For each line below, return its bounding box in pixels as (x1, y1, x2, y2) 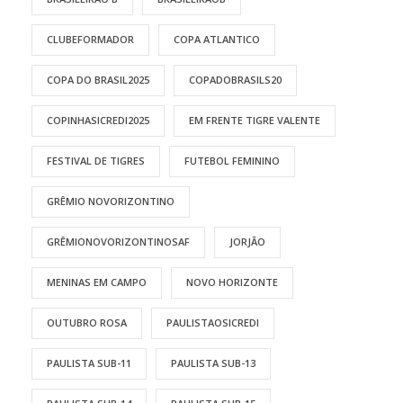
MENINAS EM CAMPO (47, 275, 147, 290)
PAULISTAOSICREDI (166, 316, 259, 330)
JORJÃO (229, 235, 265, 249)
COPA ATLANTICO (174, 32, 260, 47)
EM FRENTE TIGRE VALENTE (189, 113, 320, 128)
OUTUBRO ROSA (47, 316, 127, 330)
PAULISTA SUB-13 (171, 356, 255, 371)
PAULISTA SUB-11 (47, 356, 131, 371)
